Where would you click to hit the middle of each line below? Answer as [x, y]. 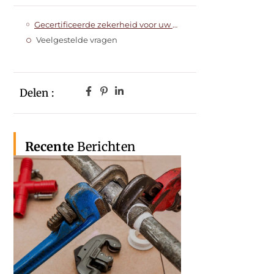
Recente [50, 146]
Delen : [37, 93]
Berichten [104, 146]
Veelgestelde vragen [76, 40]
